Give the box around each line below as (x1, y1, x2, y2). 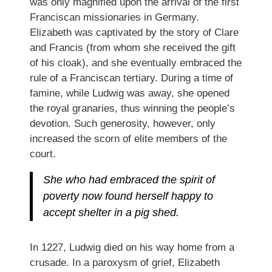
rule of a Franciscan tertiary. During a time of (29, 72, 233, 84)
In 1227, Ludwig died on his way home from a (29, 242, 234, 253)
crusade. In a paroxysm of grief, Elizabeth (29, 257, 220, 268)
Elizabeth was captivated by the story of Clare (29, 26, 239, 38)
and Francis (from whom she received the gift (29, 41, 236, 53)
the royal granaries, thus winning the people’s (29, 102, 235, 114)
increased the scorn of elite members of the (29, 132, 227, 144)
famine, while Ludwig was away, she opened (29, 87, 229, 99)
